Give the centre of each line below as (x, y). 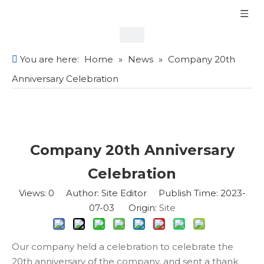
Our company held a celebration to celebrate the (123, 247)
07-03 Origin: (124, 208)
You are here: (49, 59)
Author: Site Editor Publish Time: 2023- (150, 193)
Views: (33, 193)
